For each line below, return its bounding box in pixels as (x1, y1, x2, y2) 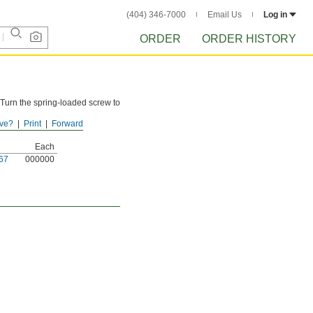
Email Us (208, 10, 242, 20)
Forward (52, 119, 83, 129)
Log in (263, 10, 287, 20)
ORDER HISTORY (202, 33, 296, 45)
